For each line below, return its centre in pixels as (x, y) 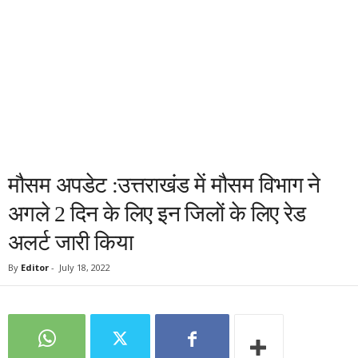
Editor (35, 267)
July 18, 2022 (85, 267)
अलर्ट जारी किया (70, 243)
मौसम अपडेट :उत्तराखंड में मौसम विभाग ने (164, 185)
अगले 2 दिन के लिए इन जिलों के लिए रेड (157, 214)
